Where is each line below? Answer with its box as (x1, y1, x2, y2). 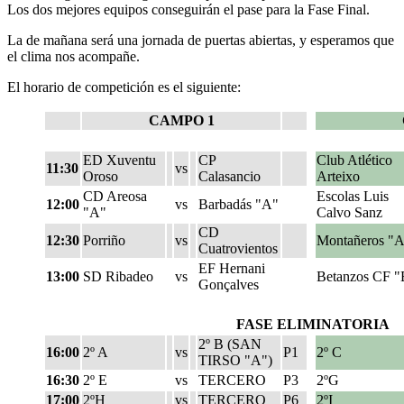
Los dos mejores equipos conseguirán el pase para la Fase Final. (7, 2, 370, 17)
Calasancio (198, 169, 261, 184)
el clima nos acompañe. (7, 49, 140, 64)
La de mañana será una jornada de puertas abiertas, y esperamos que (7, 32, 394, 48)
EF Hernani (198, 261, 265, 276)
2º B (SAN (198, 336, 262, 352)
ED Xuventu (83, 152, 156, 168)
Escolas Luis (317, 188, 389, 204)
